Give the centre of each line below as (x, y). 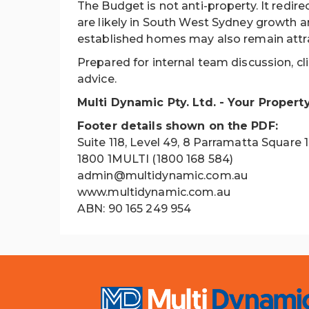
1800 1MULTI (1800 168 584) (156, 159)
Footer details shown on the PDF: (178, 126)
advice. (97, 79)
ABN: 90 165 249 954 (134, 209)
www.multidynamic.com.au (154, 192)
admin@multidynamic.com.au (162, 176)
